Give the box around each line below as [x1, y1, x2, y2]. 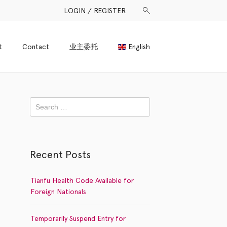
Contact [22, 43, 49, 51]
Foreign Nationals [30, 187, 86, 196]
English [128, 43, 150, 51]
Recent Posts [29, 148, 91, 161]
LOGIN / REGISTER [64, 7, 126, 15]
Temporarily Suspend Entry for [30, 214, 126, 222]
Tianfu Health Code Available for [30, 176, 134, 184]
